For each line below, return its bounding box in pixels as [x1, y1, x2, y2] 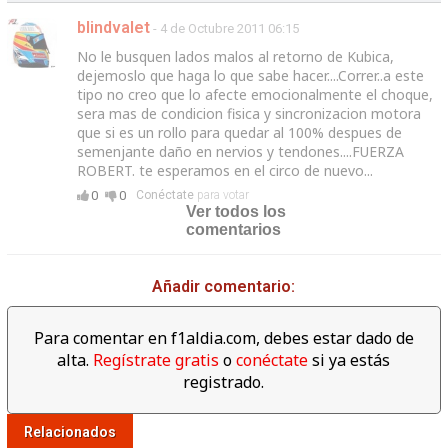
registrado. [183, 370, 265, 393]
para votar [193, 187, 249, 202]
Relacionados [23, 423, 116, 440]
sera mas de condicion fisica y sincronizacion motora [76, 103, 421, 123]
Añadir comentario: [152, 276, 296, 296]
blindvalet [76, 17, 150, 37]
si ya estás [308, 348, 391, 371]
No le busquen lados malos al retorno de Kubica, [76, 46, 394, 66]
